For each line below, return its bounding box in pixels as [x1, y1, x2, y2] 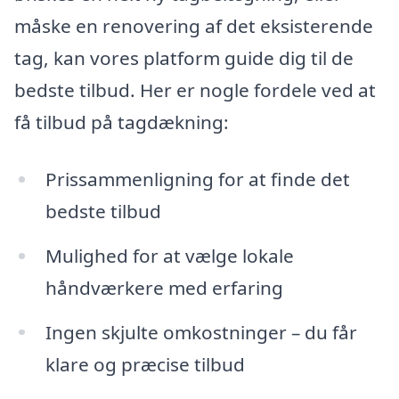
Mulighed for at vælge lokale [45, 242, 294, 268]
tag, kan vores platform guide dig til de [14, 45, 354, 71]
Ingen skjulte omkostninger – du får [45, 319, 357, 345]
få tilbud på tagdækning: [14, 110, 229, 135]
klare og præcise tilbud [45, 351, 245, 377]
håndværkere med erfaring [45, 274, 283, 300]
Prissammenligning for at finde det [45, 166, 350, 191]
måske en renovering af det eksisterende [14, 13, 373, 39]
